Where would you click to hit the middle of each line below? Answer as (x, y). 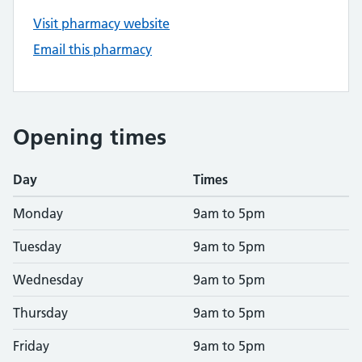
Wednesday (48, 280)
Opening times (90, 137)
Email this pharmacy (93, 49)
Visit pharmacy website (101, 23)
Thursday (40, 313)
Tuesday (37, 246)
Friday (31, 346)
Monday (38, 213)
